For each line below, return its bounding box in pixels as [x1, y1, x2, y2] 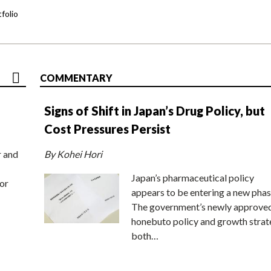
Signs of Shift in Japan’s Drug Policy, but [44, 103, 265, 118]
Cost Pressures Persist [44, 121, 171, 136]
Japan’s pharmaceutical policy [131, 171, 254, 183]
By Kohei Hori [44, 148, 102, 160]
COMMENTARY [40, 71, 113, 83]
